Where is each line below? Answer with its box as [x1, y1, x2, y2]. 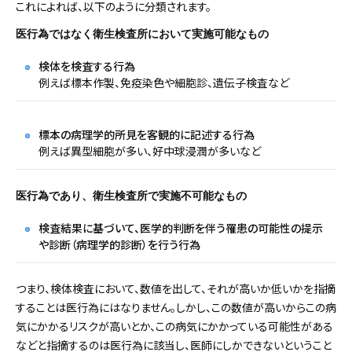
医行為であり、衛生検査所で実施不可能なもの [16, 189, 247, 202]
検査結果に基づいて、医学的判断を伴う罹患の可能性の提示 [38, 219, 323, 236]
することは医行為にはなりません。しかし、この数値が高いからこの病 [16, 299, 336, 315]
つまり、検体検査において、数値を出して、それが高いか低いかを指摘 [16, 280, 335, 296]
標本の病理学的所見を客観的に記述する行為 [38, 126, 255, 142]
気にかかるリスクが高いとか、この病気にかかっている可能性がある [16, 317, 333, 334]
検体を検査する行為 [38, 57, 135, 74]
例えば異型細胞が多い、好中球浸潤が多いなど [38, 142, 261, 159]
